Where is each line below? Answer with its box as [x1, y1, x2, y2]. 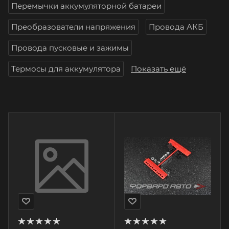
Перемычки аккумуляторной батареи [11, 1, 162, 11]
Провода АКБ [149, 22, 203, 32]
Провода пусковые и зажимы [11, 43, 129, 53]
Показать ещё [131, 64, 186, 74]
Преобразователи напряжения [11, 22, 135, 32]
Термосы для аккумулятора [11, 64, 121, 74]
